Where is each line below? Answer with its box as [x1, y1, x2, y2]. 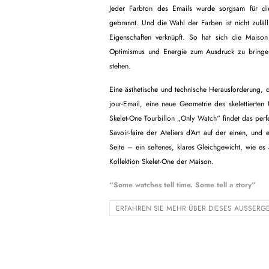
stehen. [109, 61, 131, 72]
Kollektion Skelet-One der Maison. [109, 156, 214, 168]
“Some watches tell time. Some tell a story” [109, 180, 256, 191]
